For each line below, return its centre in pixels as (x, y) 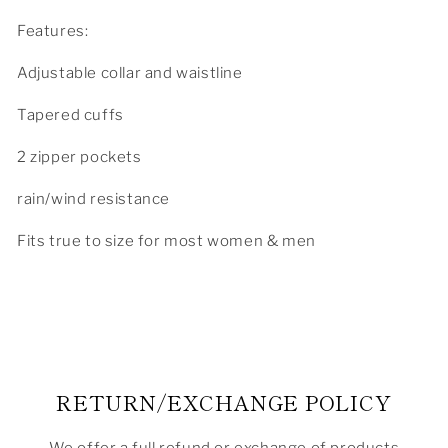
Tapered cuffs (72, 114)
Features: (54, 30)
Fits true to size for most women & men (168, 240)
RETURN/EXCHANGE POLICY (224, 402)
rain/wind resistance (95, 198)
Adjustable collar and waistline (132, 72)
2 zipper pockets (79, 156)
